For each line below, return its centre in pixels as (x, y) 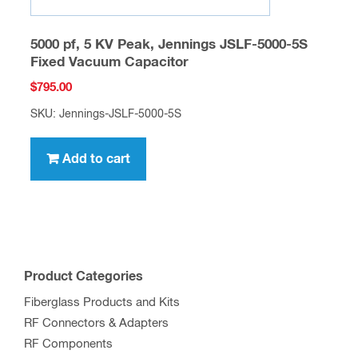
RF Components (68, 344)
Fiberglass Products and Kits (102, 303)
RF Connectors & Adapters (96, 324)
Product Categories (84, 277)
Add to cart (96, 159)
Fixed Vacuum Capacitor (109, 62)
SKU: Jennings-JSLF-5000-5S (105, 115)
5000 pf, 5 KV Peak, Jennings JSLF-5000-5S (169, 45)
